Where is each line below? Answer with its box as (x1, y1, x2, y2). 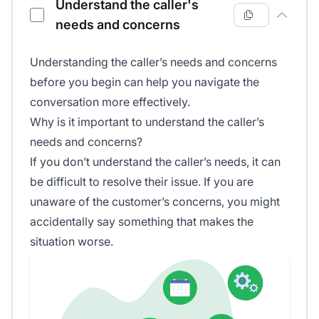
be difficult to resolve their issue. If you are (30, 174, 253, 189)
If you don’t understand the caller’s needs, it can (30, 155, 281, 169)
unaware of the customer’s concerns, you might (30, 194, 280, 209)
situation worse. (30, 234, 113, 249)
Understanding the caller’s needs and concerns (30, 55, 277, 70)
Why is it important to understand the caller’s (30, 115, 264, 130)
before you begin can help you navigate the (30, 75, 259, 90)
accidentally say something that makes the (30, 214, 253, 229)
